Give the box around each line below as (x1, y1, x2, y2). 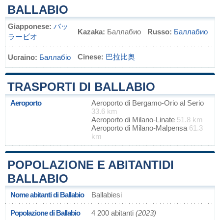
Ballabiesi (91, 191, 122, 199)
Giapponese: (8, 22, 52, 30)
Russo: (147, 27, 172, 36)
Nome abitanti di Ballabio (10, 191, 84, 199)
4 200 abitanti (91, 209, 136, 217)
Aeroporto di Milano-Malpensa (91, 124, 189, 132)
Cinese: (78, 53, 104, 61)
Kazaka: (78, 27, 105, 36)
